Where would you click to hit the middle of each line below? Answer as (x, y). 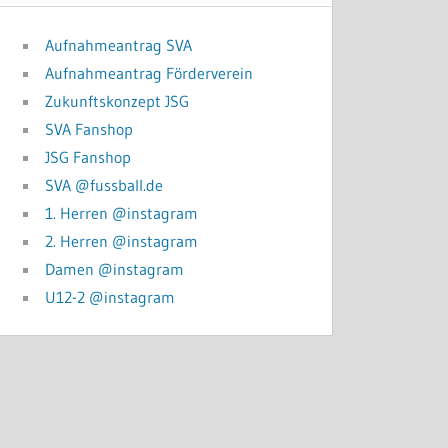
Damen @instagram (115, 269)
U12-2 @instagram (110, 297)
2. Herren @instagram (122, 241)
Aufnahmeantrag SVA (119, 45)
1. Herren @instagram (122, 213)
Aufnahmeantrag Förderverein (149, 73)
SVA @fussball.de (104, 185)
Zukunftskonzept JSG (117, 101)
